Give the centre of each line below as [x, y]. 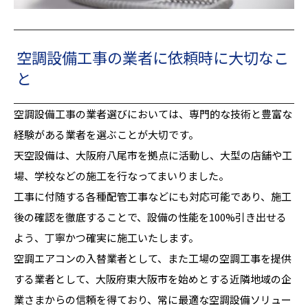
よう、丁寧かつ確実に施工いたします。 [106, 238]
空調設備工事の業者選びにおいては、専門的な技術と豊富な [153, 114]
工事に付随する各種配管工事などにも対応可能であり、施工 [153, 197]
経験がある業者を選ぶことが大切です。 [106, 135]
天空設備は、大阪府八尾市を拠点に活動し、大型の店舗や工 [153, 155]
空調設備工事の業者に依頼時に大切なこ [153, 57]
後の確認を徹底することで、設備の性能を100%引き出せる [150, 217]
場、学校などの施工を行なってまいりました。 [121, 176]
